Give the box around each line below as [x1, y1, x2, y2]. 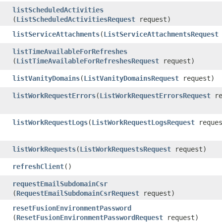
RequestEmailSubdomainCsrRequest [16, 189, 139, 197]
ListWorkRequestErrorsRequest [100, 91, 211, 100]
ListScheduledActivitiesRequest [16, 15, 135, 23]
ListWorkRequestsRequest [80, 145, 171, 153]
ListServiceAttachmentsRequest [104, 30, 219, 38]
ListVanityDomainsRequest [84, 74, 179, 82]
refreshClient [12, 162, 64, 170]
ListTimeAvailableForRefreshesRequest [16, 56, 159, 65]
